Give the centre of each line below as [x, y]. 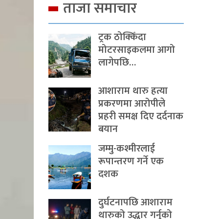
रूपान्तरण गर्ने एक [131, 161]
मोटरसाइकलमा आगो [137, 50]
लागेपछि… [117, 63]
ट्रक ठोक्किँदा [122, 37]
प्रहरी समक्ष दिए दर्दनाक [141, 116]
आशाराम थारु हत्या [133, 91]
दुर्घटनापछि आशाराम [135, 202]
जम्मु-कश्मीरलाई [127, 149]
